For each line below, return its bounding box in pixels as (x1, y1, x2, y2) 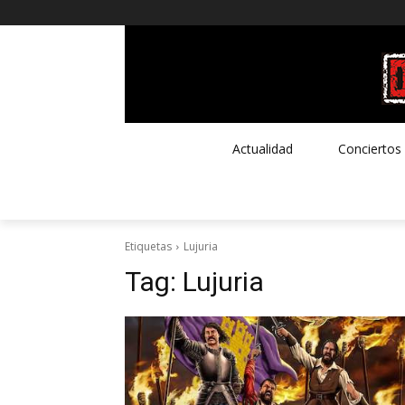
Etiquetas (125, 238, 172, 254)
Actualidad (231, 139, 293, 157)
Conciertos (337, 139, 401, 157)
